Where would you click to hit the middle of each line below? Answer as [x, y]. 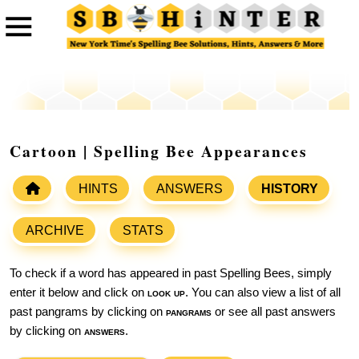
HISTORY [290, 189]
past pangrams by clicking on [88, 312]
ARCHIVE [55, 231]
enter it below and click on [79, 293]
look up [166, 293]
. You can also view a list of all [263, 293]
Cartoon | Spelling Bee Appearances [159, 151]
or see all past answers [274, 312]
